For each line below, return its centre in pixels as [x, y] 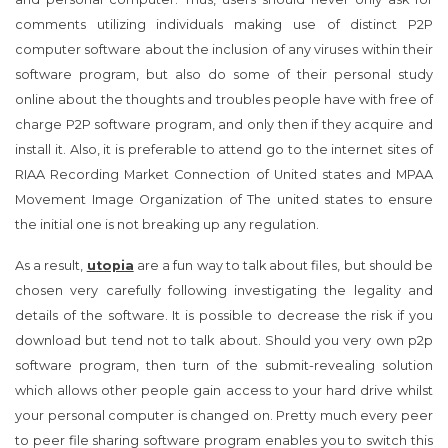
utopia [110, 266]
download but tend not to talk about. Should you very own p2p [224, 341]
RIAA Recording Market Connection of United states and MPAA [224, 175]
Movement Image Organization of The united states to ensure [224, 200]
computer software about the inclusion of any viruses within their [224, 50]
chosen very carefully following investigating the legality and [224, 291]
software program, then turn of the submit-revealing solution [224, 366]
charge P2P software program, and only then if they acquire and [224, 125]
